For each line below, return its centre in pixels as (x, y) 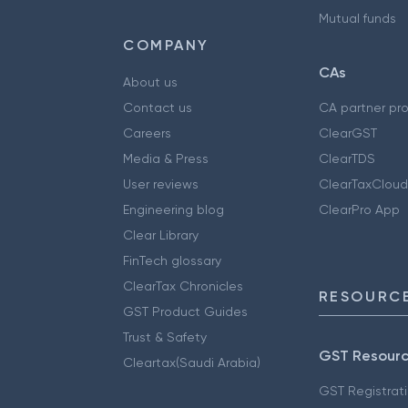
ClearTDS (347, 159)
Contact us (158, 108)
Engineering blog (173, 210)
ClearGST (347, 133)
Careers (147, 133)
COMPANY (166, 46)
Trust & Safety (165, 337)
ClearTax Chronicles (183, 286)
